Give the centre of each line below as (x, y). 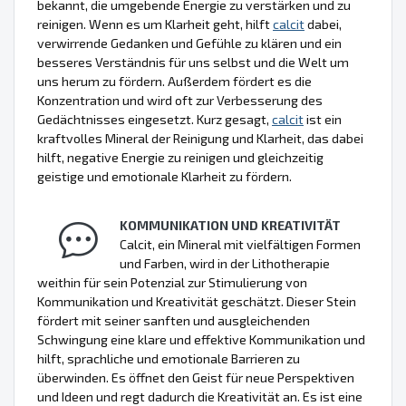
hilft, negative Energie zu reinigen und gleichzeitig (180, 158)
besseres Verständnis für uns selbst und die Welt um (193, 63)
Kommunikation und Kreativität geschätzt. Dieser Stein (197, 302)
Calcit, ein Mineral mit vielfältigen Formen (240, 245)
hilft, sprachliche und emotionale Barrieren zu (169, 359)
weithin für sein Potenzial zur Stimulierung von (172, 283)
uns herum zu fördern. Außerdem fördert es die (174, 82)
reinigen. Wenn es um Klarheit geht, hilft (155, 24)
